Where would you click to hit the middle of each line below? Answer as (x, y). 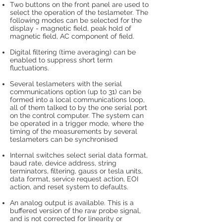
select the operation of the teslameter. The (79, 12)
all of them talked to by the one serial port (79, 107)
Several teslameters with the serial (66, 83)
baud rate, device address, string (63, 163)
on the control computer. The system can (77, 115)
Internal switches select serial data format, (79, 155)
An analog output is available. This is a (72, 202)
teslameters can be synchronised (64, 139)
